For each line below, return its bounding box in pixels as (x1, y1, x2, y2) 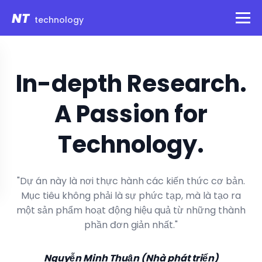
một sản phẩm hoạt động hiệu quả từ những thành (16, 204, 246, 217)
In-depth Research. (15, 67, 247, 100)
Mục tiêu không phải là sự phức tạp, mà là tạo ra (21, 189, 241, 202)
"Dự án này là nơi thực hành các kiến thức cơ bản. (17, 174, 245, 188)
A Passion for (54, 98, 208, 130)
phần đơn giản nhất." (84, 218, 178, 232)
